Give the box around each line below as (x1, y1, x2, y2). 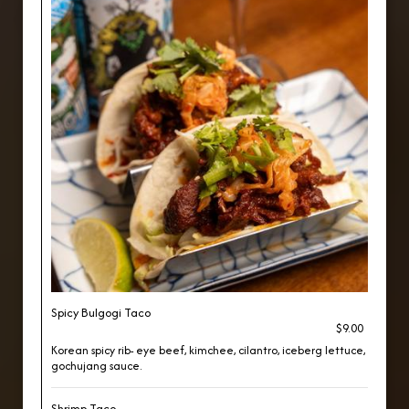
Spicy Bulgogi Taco (51, 304, 151, 321)
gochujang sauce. (51, 357, 142, 374)
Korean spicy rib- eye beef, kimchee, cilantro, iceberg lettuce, (51, 341, 365, 359)
